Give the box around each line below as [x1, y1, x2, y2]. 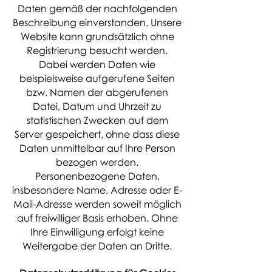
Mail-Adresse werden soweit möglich [13, 198, 182, 210]
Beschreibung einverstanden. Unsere [13, 16, 182, 29]
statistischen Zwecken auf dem [26, 114, 168, 126]
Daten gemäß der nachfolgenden [17, 2, 177, 15]
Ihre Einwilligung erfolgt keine [30, 226, 164, 238]
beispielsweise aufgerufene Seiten [19, 72, 175, 84]
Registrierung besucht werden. [27, 44, 168, 56]
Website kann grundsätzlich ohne [20, 30, 174, 42]
